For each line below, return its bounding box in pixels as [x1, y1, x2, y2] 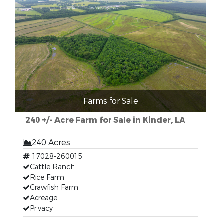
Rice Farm [30, 173, 64, 182]
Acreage [30, 193, 57, 203]
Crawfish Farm [30, 183, 78, 192]
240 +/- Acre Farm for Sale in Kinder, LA [25, 115, 185, 125]
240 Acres [32, 137, 70, 147]
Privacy [30, 204, 53, 213]
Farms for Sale [83, 96, 138, 106]
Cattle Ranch [30, 162, 75, 172]
